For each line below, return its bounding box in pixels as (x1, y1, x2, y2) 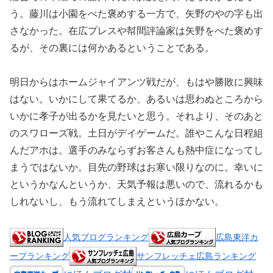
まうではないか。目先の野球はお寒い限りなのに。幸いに (10, 162, 263, 173)
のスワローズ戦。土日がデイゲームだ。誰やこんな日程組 (10, 128, 263, 139)
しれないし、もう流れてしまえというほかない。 (10, 196, 224, 207)
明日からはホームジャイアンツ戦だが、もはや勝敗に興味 (10, 77, 263, 88)
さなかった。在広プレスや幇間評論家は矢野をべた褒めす (10, 25, 263, 36)
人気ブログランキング (63, 232, 149, 242)
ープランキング (10, 250, 69, 261)
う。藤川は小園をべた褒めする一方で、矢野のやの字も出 (10, 8, 263, 19)
